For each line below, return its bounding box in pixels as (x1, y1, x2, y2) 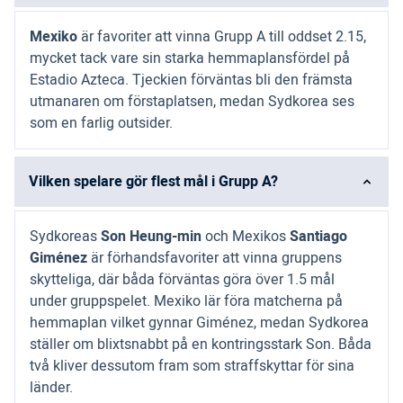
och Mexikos (201, 226, 290, 248)
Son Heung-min (101, 226, 201, 248)
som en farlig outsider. (30, 112, 173, 135)
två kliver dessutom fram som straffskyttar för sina (30, 355, 354, 378)
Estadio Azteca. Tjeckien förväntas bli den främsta (30, 69, 353, 92)
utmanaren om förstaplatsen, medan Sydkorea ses (30, 91, 354, 113)
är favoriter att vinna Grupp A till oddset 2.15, (77, 26, 366, 49)
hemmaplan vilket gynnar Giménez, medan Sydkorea (30, 312, 369, 335)
